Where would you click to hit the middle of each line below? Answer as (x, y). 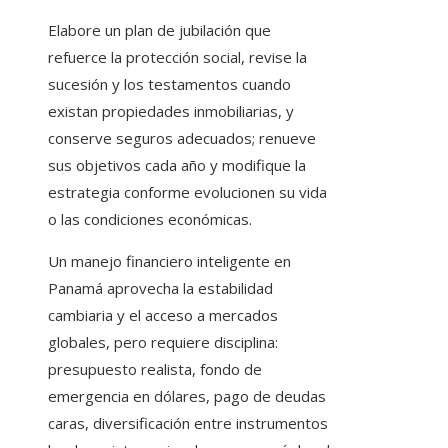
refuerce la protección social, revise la (177, 57)
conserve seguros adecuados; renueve (182, 138)
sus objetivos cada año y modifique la (177, 165)
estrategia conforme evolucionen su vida (187, 192)
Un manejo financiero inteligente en (169, 261)
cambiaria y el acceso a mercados (163, 315)
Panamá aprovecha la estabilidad (160, 288)
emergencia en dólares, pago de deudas (187, 396)
